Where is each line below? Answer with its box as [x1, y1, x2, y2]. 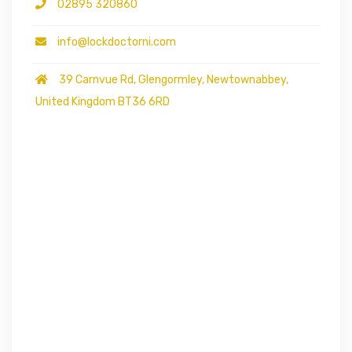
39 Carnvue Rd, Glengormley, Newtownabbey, [48, 73, 288, 87]
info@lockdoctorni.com [46, 35, 176, 49]
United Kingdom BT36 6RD [35, 95, 170, 109]
